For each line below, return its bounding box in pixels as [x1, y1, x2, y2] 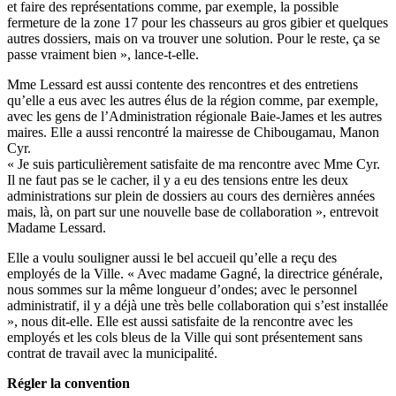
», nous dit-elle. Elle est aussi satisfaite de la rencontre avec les [7, 314, 353, 330]
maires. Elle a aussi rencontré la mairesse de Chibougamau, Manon [7, 125, 379, 141]
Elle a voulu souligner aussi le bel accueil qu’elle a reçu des [7, 250, 337, 266]
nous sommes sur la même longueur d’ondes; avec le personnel [7, 282, 357, 298]
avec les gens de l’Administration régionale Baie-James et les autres [7, 109, 382, 125]
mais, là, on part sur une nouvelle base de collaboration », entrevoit [7, 204, 378, 220]
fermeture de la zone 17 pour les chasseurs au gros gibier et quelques [7, 15, 388, 31]
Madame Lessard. [7, 220, 106, 236]
